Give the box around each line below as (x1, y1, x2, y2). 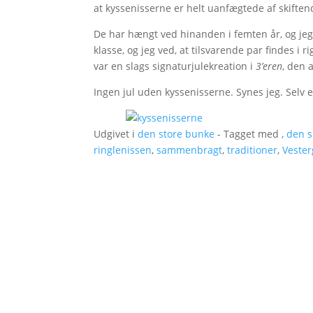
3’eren (256, 59, 283, 73)
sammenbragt (156, 143, 223, 156)
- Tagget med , (214, 127, 287, 140)
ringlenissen (94, 143, 152, 156)
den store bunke (138, 127, 215, 140)
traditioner (227, 143, 278, 156)
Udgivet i (94, 127, 138, 140)
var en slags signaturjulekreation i (94, 59, 256, 73)
